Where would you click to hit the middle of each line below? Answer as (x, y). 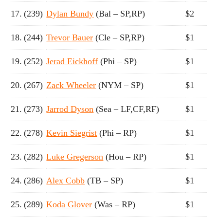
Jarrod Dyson (70, 109)
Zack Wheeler (71, 85)
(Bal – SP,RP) (119, 13)
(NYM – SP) (120, 85)
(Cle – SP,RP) (119, 37)
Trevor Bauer (70, 37)
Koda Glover (69, 204)
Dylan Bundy (70, 13)
